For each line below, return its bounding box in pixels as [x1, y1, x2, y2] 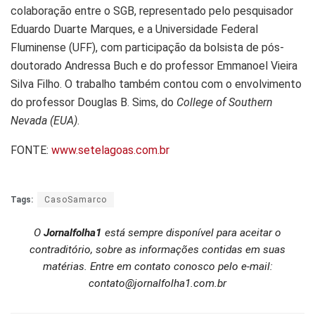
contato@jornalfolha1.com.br [89, 277, 226, 290]
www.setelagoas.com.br [51, 143, 169, 157]
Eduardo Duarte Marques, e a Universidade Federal [11, 22, 258, 36]
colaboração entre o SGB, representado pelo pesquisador [11, 4, 293, 18]
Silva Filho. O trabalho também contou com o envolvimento [11, 77, 302, 91]
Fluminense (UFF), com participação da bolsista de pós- [11, 40, 284, 54]
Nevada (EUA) [11, 113, 77, 127]
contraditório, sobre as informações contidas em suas [30, 243, 285, 257]
